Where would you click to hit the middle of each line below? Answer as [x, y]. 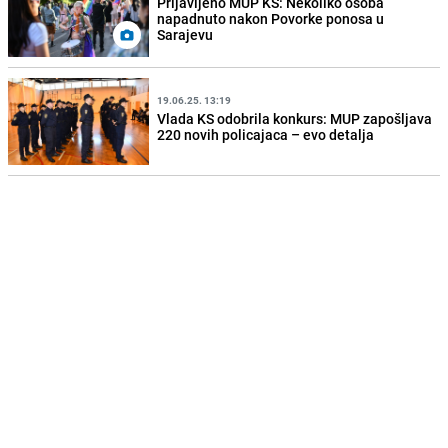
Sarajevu [185, 34]
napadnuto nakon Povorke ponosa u [271, 18]
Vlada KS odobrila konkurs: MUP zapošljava [295, 118]
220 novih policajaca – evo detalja [266, 134]
